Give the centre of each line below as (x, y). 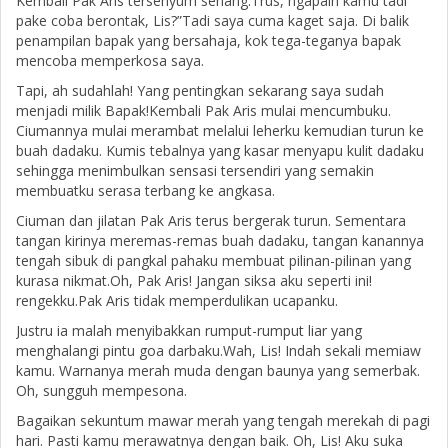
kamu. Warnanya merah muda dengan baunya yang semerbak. (218, 370)
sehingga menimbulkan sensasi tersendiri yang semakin (195, 170)
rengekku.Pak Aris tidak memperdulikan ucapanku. (177, 300)
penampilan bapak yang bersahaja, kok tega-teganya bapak (208, 40)
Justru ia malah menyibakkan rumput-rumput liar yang (189, 330)
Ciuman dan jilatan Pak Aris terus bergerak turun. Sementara (211, 220)
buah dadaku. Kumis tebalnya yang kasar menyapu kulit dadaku (220, 150)
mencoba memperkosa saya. (110, 60)
